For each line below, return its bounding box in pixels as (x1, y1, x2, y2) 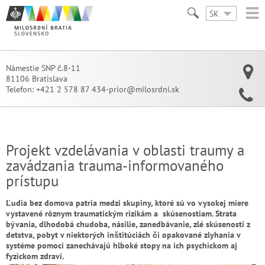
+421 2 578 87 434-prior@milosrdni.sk (36, 84, 179, 95)
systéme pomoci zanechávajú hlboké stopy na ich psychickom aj (6, 240, 237, 251)
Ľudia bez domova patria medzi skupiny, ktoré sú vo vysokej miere (6, 198, 248, 208)
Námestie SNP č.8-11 (6, 63, 80, 73)
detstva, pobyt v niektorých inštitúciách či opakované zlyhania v (6, 230, 240, 240)
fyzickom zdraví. (6, 251, 64, 261)
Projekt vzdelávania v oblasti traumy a (6, 141, 244, 160)
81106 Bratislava (6, 73, 67, 84)
